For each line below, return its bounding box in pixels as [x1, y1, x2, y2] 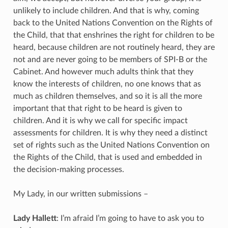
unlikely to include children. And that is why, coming [13, 6, 199, 15]
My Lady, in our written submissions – [13, 189, 148, 198]
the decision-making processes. [13, 165, 124, 174]
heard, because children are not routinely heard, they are [13, 43, 215, 51]
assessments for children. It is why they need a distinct [13, 128, 208, 137]
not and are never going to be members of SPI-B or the [13, 55, 207, 64]
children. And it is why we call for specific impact [13, 116, 188, 125]
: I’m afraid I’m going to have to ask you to [56, 214, 204, 222]
